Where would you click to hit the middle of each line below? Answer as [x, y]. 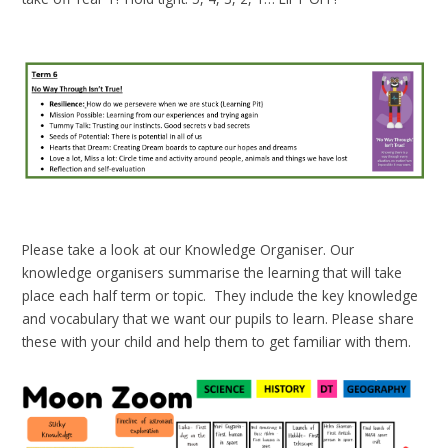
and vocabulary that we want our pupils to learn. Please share [218, 318]
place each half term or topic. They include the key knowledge [220, 295]
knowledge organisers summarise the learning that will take [212, 272]
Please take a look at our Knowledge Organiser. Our [188, 249]
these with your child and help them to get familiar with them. [219, 341]
